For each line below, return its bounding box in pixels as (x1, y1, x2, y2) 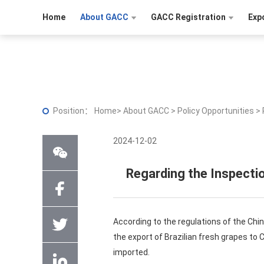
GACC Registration (151, 12, 226, 22)
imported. (113, 247, 150, 257)
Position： (53, 106, 94, 115)
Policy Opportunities (177, 106, 256, 115)
